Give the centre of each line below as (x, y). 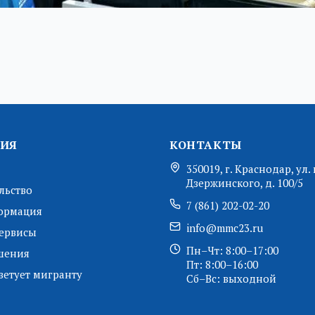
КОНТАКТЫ (206, 145)
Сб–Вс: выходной (231, 279)
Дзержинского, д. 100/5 (245, 183)
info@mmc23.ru (225, 228)
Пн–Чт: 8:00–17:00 (232, 251)
